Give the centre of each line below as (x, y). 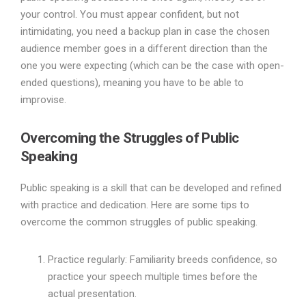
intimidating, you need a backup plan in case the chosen (145, 32)
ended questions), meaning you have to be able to (132, 83)
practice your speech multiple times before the (153, 277)
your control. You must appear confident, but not (130, 15)
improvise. (43, 100)
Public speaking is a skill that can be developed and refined (151, 188)
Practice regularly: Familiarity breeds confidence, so (163, 260)
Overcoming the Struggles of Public (130, 138)
